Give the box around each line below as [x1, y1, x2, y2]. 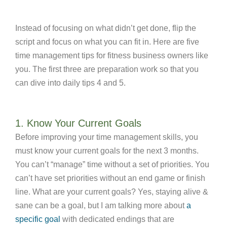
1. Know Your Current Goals [15, 118, 141, 129]
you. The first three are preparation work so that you [15, 65, 199, 73]
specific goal [15, 215, 60, 223]
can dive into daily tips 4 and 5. [15, 79, 126, 87]
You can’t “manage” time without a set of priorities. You [15, 160, 209, 169]
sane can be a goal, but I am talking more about [15, 201, 186, 210]
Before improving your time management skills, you [15, 133, 198, 141]
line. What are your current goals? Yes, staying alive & [15, 187, 208, 196]
